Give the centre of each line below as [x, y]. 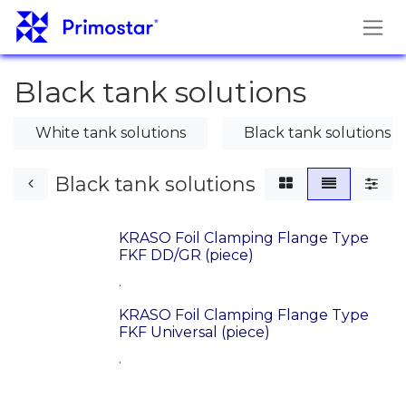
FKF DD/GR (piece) [186, 255]
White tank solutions [111, 132]
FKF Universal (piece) [194, 332]
